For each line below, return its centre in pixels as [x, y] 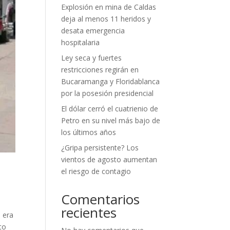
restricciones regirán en [100, 70]
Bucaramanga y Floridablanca [111, 82]
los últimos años [89, 132]
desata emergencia [93, 31]
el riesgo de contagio [96, 171]
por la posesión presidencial [108, 93]
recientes [89, 213]
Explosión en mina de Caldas [109, 7]
